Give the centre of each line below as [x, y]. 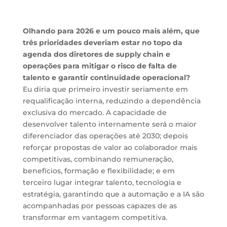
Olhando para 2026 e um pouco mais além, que [111, 31]
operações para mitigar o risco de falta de [100, 66]
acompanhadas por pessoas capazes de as [100, 206]
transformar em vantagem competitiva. [95, 217]
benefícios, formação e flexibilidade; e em [99, 171]
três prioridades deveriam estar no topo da [102, 43]
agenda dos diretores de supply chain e [96, 54]
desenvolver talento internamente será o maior [109, 124]
